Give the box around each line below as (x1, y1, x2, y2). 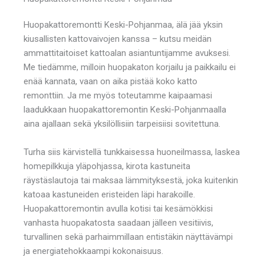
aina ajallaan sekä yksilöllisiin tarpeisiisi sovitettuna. (24, 118, 220, 129)
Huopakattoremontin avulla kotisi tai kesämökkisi (24, 203, 213, 214)
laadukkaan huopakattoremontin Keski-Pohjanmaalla (24, 104, 226, 115)
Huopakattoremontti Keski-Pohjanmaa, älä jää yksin (24, 19, 223, 30)
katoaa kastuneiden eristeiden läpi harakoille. (24, 189, 195, 200)
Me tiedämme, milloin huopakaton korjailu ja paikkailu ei (24, 61, 236, 72)
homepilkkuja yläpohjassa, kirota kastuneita (24, 160, 190, 171)
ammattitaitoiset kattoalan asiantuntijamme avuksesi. (24, 47, 230, 58)
